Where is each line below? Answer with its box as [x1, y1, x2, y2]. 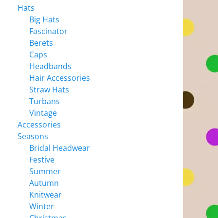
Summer [29, 166, 61, 177]
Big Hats [29, 14, 59, 25]
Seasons [18, 131, 48, 142]
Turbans [29, 96, 60, 107]
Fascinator [29, 26, 68, 36]
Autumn [29, 178, 59, 188]
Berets [29, 37, 53, 48]
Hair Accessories [29, 73, 90, 83]
